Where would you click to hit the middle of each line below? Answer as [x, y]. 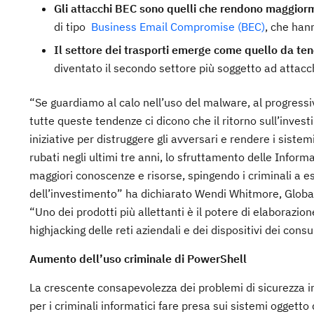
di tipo [73, 27]
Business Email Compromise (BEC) [178, 27]
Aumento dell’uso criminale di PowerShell [138, 259]
